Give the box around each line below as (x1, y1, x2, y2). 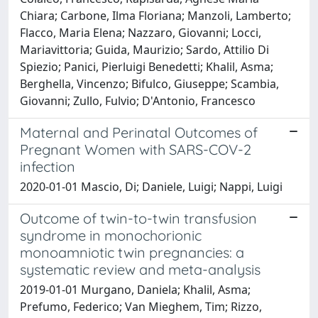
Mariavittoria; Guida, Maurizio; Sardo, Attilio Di (20, 41, 269, 57)
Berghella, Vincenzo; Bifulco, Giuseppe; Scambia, (20, 75, 279, 92)
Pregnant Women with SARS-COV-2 (20, 140, 251, 158)
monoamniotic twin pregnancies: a (20, 243, 244, 261)
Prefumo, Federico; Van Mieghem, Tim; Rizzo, (20, 298, 262, 314)
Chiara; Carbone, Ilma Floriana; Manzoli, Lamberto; (20, 7, 291, 23)
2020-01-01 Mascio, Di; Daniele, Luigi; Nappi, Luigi (20, 178, 283, 194)
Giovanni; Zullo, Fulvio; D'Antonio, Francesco (20, 92, 256, 109)
